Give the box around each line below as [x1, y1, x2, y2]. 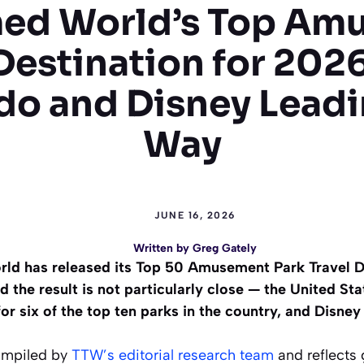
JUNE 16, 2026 [154, 210, 236, 221]
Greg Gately [193, 241, 257, 255]
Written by [133, 241, 193, 255]
